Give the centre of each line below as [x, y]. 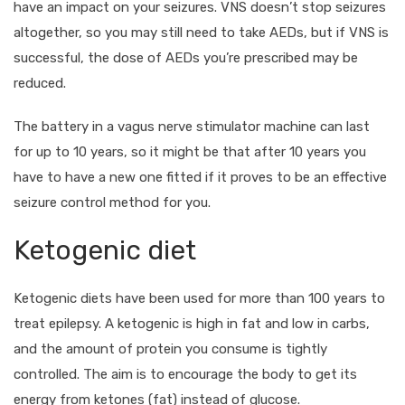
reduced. [40, 83]
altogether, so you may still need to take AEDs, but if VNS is [201, 32]
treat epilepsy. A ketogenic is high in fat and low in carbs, [192, 323]
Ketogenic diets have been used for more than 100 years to [199, 298]
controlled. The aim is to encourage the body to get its [185, 374]
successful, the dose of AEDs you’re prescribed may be [186, 57]
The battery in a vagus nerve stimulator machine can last [192, 126]
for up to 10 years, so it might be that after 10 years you [190, 151]
